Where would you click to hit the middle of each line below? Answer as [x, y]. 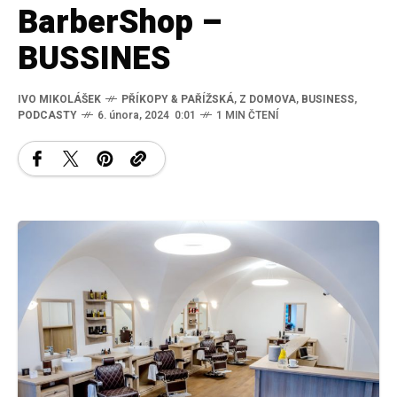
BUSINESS [328, 99]
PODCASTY [47, 115]
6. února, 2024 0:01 [147, 115]
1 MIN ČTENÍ [247, 115]
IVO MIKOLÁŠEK [59, 99]
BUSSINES [94, 58]
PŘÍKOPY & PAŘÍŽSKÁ [178, 99]
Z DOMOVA [268, 99]
